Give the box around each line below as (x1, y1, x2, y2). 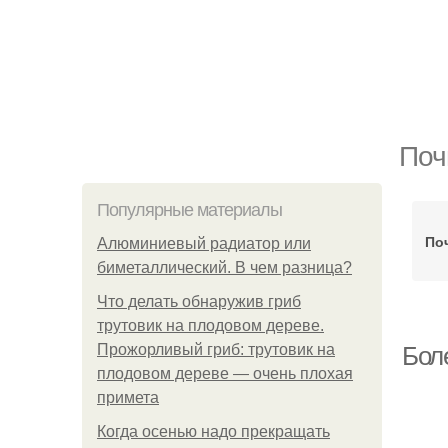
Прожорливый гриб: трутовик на (97, 341, 335, 358)
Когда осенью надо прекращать (97, 423, 330, 440)
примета (97, 389, 159, 406)
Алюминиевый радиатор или (97, 235, 311, 252)
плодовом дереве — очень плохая (97, 365, 353, 382)
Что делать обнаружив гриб (97, 293, 301, 310)
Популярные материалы (97, 200, 282, 220)
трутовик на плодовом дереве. (97, 317, 324, 334)
